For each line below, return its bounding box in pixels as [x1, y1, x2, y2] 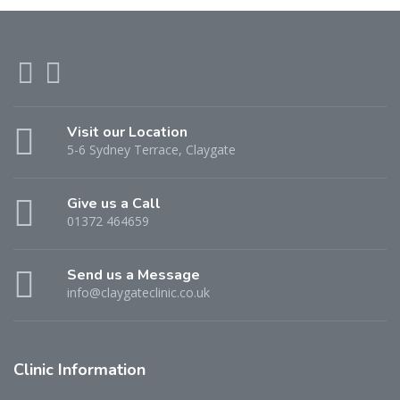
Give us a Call [67, 193, 161, 213]
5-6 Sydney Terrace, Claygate [67, 140, 236, 158]
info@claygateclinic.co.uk [67, 283, 210, 301]
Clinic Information [13, 358, 146, 380]
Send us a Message [67, 264, 200, 285]
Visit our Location [67, 121, 187, 142]
